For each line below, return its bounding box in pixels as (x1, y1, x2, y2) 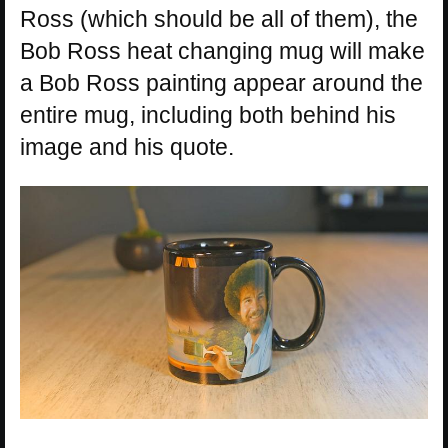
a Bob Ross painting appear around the (20, 69, 423, 96)
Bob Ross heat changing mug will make (20, 37, 425, 64)
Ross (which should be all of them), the (20, 5, 418, 32)
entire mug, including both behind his (20, 101, 396, 128)
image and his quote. (20, 133, 234, 160)
